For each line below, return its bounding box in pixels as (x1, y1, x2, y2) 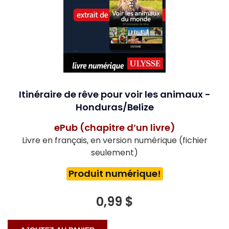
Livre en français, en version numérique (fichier (21, 134, 208, 146)
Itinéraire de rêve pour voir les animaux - (18, 87, 211, 101)
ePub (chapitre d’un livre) (54, 121, 175, 134)
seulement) (91, 146, 138, 158)
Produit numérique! (68, 167, 161, 180)
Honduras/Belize (75, 100, 154, 113)
